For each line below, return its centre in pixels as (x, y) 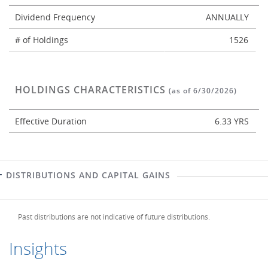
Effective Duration (52, 121)
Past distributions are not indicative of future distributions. (114, 217)
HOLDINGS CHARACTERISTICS (92, 90)
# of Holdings (43, 40)
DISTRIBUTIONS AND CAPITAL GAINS (88, 175)
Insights (38, 248)
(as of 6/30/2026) (203, 91)
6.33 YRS (232, 121)
